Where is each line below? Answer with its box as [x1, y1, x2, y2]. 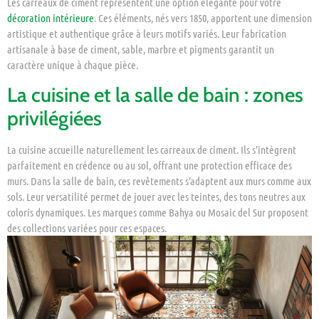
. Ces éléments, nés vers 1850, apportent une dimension [94, 11, 312, 25]
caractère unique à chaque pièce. [7, 58, 138, 72]
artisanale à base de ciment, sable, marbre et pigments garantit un [7, 43, 274, 56]
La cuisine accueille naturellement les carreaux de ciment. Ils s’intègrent [7, 142, 296, 156]
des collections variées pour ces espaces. [7, 221, 167, 234]
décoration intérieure [7, 11, 94, 25]
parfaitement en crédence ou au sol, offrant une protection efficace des [7, 158, 292, 172]
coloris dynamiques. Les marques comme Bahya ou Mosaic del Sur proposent [7, 205, 308, 219]
